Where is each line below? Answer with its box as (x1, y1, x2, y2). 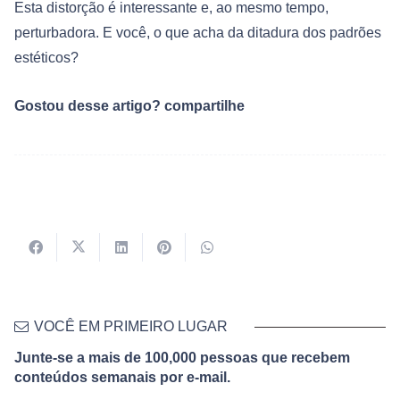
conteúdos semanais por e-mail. (14, 370, 230, 386)
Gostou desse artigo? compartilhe (14, 97, 245, 113)
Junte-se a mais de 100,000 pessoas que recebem (14, 350, 350, 366)
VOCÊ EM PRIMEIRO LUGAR (34, 319, 229, 335)
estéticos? (14, 50, 79, 66)
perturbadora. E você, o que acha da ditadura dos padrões (14, 25, 381, 41)
